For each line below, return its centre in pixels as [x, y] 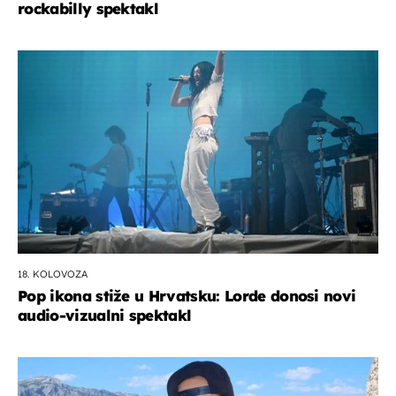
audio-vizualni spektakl [105, 315]
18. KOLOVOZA [53, 274]
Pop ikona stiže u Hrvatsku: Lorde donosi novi [187, 295]
